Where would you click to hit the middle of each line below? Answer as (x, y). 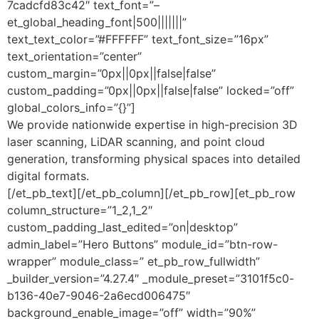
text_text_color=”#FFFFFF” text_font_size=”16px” (138, 39)
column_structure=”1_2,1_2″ (80, 210)
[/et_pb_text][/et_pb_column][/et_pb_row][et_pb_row (151, 193)
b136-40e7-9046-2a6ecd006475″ (99, 295)
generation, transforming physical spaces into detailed (154, 158)
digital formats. (48, 176)
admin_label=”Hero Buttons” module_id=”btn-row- (142, 244)
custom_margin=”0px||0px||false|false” (111, 73)
